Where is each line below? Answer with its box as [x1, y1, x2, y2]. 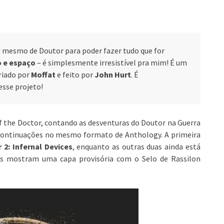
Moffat [31, 69, 55, 79]
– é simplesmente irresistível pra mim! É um [35, 57, 187, 67]
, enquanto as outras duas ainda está [72, 141, 200, 151]
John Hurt [94, 69, 131, 79]
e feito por [55, 69, 94, 79]
